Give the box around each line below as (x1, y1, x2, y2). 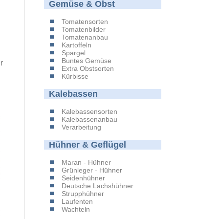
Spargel (62, 49, 86, 57)
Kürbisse (62, 72, 88, 80)
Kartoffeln (62, 41, 91, 49)
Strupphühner (62, 190, 104, 197)
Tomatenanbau (62, 33, 108, 41)
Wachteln (62, 205, 90, 213)
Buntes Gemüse (62, 57, 111, 65)
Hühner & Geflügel (49, 140, 126, 150)
